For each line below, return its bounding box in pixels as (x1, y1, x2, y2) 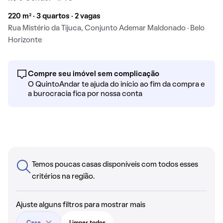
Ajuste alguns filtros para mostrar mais (16, 201, 145, 209)
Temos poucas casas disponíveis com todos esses (32, 161, 198, 168)
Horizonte (8, 36, 42, 44)
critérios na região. (32, 173, 95, 180)
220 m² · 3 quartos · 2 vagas (8, 12, 101, 20)
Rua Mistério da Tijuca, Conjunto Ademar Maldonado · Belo (8, 24, 205, 32)
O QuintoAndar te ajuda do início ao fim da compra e (28, 81, 205, 88)
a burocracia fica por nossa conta (28, 90, 142, 98)
